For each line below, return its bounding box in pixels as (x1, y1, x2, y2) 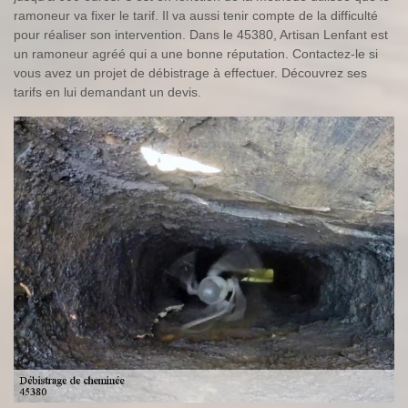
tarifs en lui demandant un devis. (14, 85, 201, 100)
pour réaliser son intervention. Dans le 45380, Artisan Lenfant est (14, 27, 388, 43)
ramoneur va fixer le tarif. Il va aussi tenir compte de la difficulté (14, 8, 378, 24)
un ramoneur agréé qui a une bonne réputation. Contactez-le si (14, 46, 378, 62)
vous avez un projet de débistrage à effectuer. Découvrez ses (14, 66, 367, 81)
